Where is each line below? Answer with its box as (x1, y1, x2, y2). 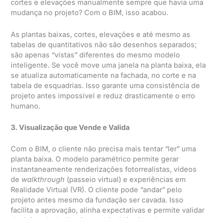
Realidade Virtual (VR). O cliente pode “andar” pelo (11, 185, 182, 195)
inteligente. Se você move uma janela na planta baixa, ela (11, 60, 206, 70)
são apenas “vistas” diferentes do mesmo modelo (11, 50, 181, 59)
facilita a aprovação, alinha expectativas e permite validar (11, 206, 205, 215)
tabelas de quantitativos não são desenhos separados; (11, 40, 197, 49)
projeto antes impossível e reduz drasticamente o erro (11, 91, 196, 100)
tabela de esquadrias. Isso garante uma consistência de (11, 81, 200, 90)
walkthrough (21, 175, 65, 184)
